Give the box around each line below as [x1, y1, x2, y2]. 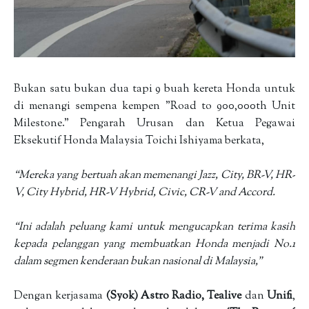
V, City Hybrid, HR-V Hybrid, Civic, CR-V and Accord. [14, 185, 277, 201]
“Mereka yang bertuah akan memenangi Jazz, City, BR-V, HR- [14, 168, 295, 183]
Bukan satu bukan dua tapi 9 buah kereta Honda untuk [14, 81, 295, 97]
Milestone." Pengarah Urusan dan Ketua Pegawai [14, 116, 295, 132]
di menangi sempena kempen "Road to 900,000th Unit [14, 99, 295, 114]
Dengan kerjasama [14, 288, 106, 304]
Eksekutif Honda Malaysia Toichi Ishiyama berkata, [14, 133, 264, 149]
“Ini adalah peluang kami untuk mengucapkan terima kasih [14, 219, 295, 235]
